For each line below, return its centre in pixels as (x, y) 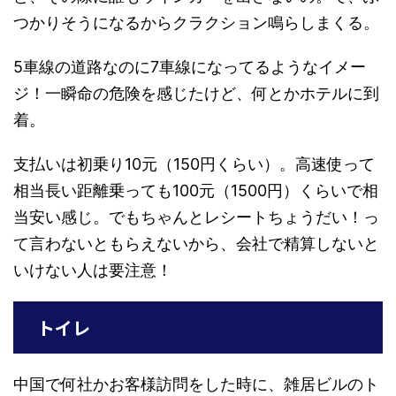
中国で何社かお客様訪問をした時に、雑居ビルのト (196, 384)
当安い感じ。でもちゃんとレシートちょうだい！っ (196, 217)
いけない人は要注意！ (93, 270)
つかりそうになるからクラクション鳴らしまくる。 (196, 22)
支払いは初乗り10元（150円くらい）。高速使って (194, 164)
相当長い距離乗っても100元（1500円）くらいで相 (196, 190)
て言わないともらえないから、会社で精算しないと (196, 243)
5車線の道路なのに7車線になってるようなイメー (190, 66)
